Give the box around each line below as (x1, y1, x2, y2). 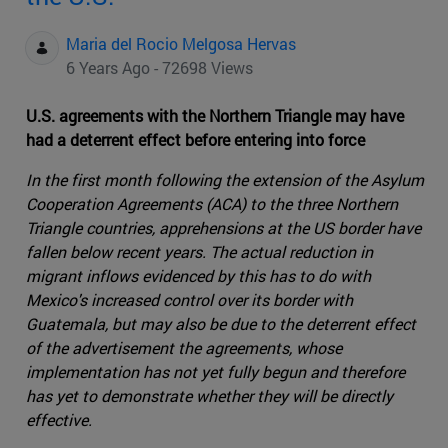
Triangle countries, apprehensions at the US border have (26, 217, 421, 239)
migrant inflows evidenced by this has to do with (26, 265, 371, 287)
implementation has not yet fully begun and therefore (26, 361, 405, 383)
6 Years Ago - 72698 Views (66, 57, 253, 79)
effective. (26, 409, 92, 431)
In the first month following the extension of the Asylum (26, 169, 424, 191)
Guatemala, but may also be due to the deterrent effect (26, 313, 416, 335)
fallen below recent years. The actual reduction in (26, 241, 373, 263)
